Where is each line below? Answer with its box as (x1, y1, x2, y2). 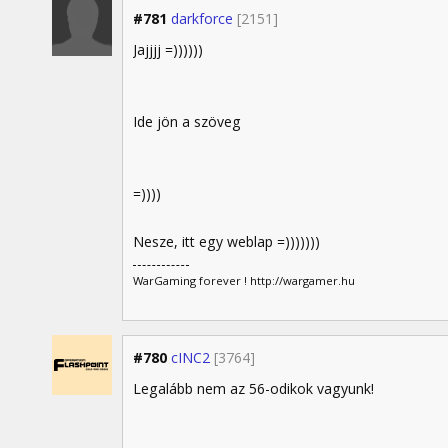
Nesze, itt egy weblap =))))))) (133, 232, 320, 252)
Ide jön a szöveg (133, 112, 241, 132)
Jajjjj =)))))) (133, 40, 203, 60)
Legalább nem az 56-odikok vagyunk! (133, 379, 374, 398)
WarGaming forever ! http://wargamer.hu (133, 272, 355, 288)
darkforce (171, 8, 233, 28)
